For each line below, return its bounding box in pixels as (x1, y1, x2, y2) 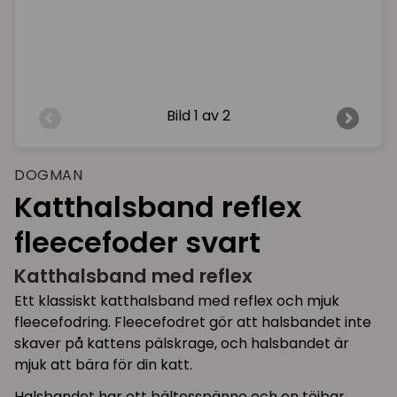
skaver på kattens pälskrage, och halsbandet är (14, 333, 349, 354)
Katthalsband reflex (14, 186, 301, 227)
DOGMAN (14, 164, 82, 185)
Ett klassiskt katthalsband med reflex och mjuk (14, 291, 339, 312)
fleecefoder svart (14, 222, 261, 262)
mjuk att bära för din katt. (14, 354, 192, 376)
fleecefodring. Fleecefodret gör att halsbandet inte (14, 312, 371, 333)
